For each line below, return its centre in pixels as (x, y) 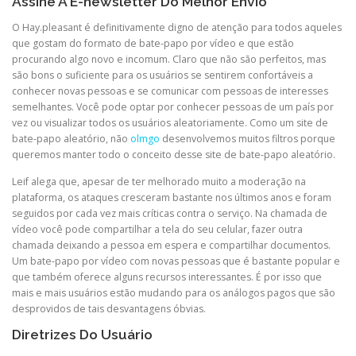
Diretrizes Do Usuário (82, 334)
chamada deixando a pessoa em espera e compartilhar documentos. (171, 245)
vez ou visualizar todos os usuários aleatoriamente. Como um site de (170, 123)
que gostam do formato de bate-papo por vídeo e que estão (153, 44)
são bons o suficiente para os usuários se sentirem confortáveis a (163, 75)
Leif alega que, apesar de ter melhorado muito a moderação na (159, 181)
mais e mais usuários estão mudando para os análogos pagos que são (174, 292)
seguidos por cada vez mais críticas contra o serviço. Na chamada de (170, 213)
